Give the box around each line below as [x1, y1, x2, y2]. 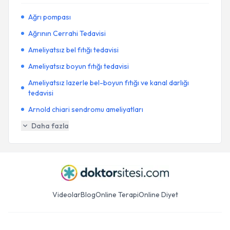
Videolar [52, 190, 81, 199]
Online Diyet [138, 190, 178, 199]
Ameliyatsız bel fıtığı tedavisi [28, 45, 119, 54]
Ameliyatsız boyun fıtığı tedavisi [28, 62, 129, 71]
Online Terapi [95, 190, 139, 199]
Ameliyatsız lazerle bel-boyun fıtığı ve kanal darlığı [28, 78, 189, 87]
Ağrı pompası [28, 12, 71, 22]
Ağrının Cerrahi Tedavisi [28, 29, 106, 38]
